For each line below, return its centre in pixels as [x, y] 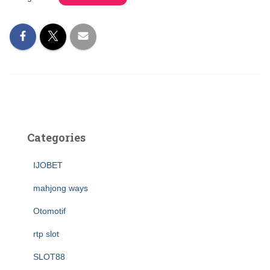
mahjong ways [61, 188]
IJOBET [48, 165]
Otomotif [49, 211]
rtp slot [46, 234]
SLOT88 [49, 257]
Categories [56, 137]
